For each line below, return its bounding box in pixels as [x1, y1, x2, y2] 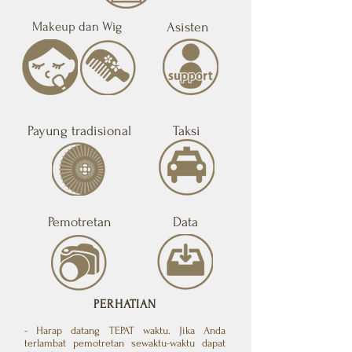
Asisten [167, 20, 209, 35]
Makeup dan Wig [32, 19, 122, 34]
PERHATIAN [93, 297, 156, 311]
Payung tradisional [27, 123, 131, 138]
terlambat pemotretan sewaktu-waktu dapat [24, 337, 225, 349]
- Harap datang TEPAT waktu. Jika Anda [24, 324, 225, 336]
